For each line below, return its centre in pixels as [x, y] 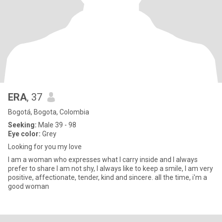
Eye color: [24, 134]
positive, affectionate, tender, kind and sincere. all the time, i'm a [108, 177]
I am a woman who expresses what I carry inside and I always [103, 160]
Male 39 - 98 [56, 125]
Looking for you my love [45, 147]
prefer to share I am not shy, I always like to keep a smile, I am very [111, 168]
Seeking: [22, 125]
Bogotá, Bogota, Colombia [49, 112]
